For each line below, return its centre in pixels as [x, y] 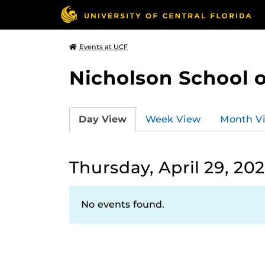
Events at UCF [104, 47]
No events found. [123, 204]
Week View [173, 119]
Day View [103, 119]
